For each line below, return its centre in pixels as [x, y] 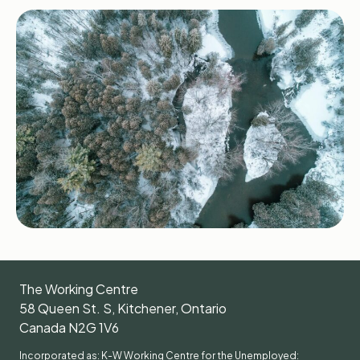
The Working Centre [79, 288]
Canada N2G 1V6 [69, 327]
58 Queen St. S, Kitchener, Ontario [123, 308]
